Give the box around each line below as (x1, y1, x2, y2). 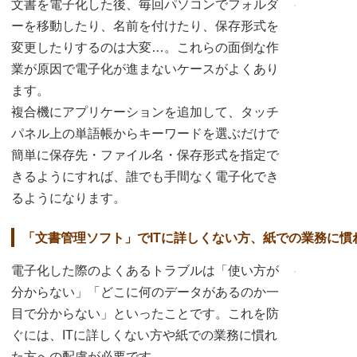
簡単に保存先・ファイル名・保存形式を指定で (11, 147, 279, 162)
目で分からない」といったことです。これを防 (11, 306, 279, 320)
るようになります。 (11, 190, 126, 205)
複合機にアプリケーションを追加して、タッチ (11, 104, 279, 119)
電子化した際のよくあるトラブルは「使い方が (11, 263, 279, 277)
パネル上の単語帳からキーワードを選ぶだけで (11, 126, 279, 140)
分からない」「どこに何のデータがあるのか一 (11, 284, 279, 299)
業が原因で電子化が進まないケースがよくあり (11, 61, 279, 76)
